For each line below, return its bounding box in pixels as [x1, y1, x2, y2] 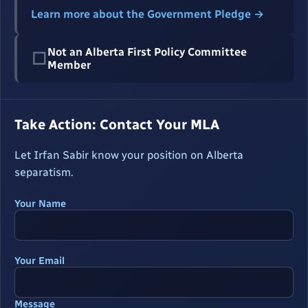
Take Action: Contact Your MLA [14, 116, 219, 133]
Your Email [14, 254, 65, 267]
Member [47, 58, 91, 72]
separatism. [14, 166, 74, 179]
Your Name [14, 197, 66, 210]
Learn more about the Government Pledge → [31, 8, 264, 21]
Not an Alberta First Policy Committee [47, 45, 247, 59]
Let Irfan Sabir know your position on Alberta [14, 148, 243, 162]
